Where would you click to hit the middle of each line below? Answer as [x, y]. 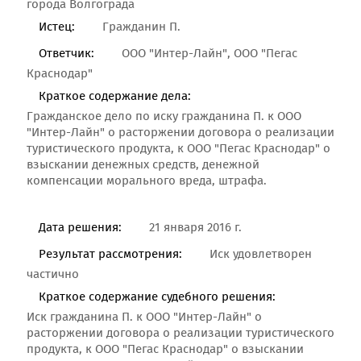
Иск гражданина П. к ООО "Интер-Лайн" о [144, 317]
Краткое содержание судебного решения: [157, 297]
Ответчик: [66, 54]
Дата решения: [80, 228]
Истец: [57, 27]
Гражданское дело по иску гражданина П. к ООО [164, 117]
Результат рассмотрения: [110, 255]
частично [53, 275]
